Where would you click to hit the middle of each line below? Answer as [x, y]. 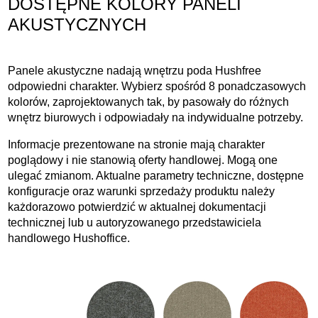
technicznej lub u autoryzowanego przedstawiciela [135, 223]
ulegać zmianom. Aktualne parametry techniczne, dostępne [156, 176]
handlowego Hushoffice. [69, 238]
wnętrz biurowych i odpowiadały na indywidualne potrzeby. [156, 118]
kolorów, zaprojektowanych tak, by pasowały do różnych [149, 102]
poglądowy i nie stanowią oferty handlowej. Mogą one [143, 160]
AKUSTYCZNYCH [77, 25]
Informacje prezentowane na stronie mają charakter [137, 145]
